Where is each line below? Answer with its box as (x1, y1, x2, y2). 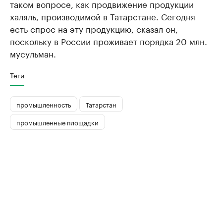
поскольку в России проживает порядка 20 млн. (10, 34, 207, 48)
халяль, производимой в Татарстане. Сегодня (10, 9, 195, 23)
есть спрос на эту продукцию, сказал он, (10, 22, 178, 35)
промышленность (16, 99, 71, 109)
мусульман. (10, 47, 56, 60)
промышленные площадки (16, 116, 99, 127)
